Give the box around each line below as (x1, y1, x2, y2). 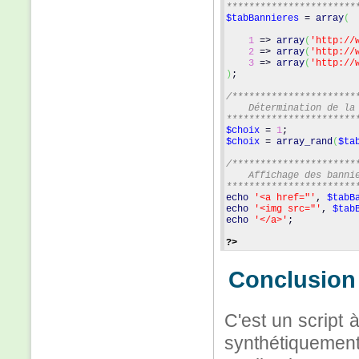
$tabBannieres (226, 13, 299, 24)
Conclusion (228, 267, 356, 292)
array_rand (276, 136, 333, 147)
